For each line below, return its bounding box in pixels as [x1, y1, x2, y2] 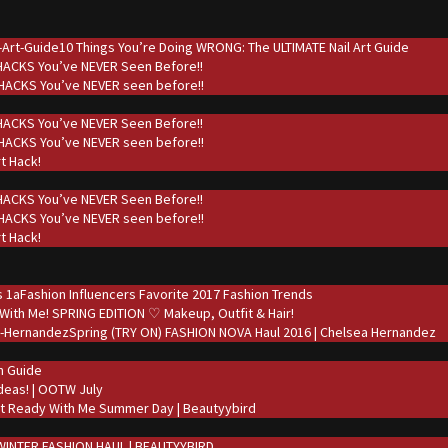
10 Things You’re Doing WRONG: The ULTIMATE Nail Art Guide [59, 38, 409, 56]
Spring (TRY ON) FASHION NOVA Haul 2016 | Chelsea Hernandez [69, 323, 436, 341]
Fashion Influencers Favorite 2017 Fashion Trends [20, 285, 313, 303]
